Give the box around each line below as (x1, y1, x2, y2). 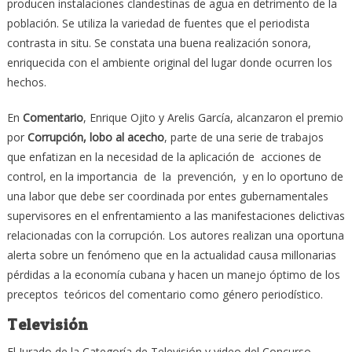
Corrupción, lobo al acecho (27, 129, 164, 145)
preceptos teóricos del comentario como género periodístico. (6, 286, 323, 302)
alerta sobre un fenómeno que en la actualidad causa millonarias (6, 247, 336, 262)
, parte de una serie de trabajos (163, 129, 324, 145)
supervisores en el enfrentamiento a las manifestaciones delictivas (6, 207, 345, 223)
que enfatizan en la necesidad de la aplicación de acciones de (6, 148, 324, 164)
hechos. (6, 74, 46, 90)
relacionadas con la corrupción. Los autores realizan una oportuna (6, 227, 344, 243)
